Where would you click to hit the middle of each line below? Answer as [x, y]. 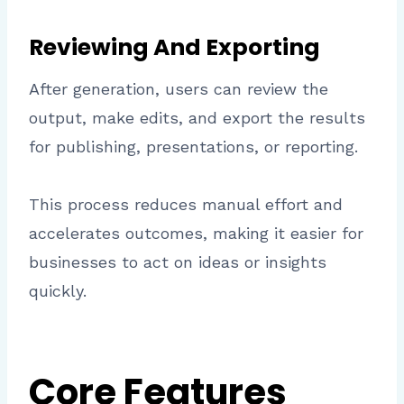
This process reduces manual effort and [186, 205]
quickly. [58, 291]
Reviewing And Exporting [174, 47]
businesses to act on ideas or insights [178, 262]
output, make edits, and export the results [197, 118]
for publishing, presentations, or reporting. [193, 147]
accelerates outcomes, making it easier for [196, 234]
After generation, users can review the [179, 89]
